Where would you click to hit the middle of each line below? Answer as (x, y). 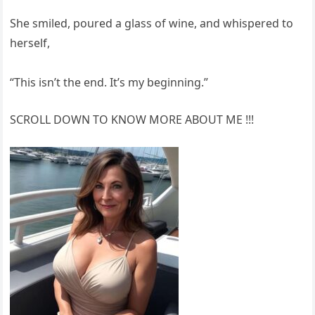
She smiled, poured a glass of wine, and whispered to (152, 23)
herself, (30, 43)
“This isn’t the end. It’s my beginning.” (109, 82)
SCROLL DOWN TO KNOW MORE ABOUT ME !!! (132, 119)
